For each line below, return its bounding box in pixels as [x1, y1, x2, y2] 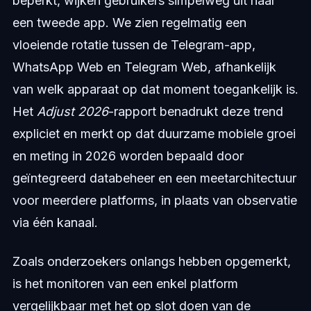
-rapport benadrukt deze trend [108, 104, 283, 119]
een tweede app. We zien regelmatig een [12, 15, 246, 31]
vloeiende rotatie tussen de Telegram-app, [12, 37, 255, 53]
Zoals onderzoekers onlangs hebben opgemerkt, [12, 254, 291, 269]
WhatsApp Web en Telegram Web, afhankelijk [12, 60, 276, 75]
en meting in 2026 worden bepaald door [12, 149, 244, 164]
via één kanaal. [12, 215, 98, 230]
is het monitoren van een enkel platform [12, 276, 238, 292]
